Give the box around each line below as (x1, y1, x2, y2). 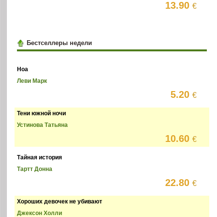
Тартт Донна (17, 165, 53, 172)
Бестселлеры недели (26, 39, 92, 47)
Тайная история (17, 154, 62, 161)
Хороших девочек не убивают (17, 198, 103, 205)
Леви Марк (17, 77, 47, 84)
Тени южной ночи (17, 109, 66, 117)
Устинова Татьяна (17, 121, 68, 128)
